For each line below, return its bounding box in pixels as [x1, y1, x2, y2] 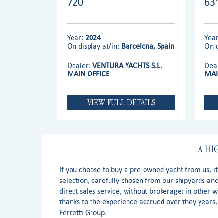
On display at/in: [67, 41, 122, 51]
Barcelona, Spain [121, 41, 175, 51]
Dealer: [67, 60, 93, 70]
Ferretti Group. [59, 207, 107, 217]
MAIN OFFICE [67, 69, 110, 78]
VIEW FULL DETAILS [87, 95, 156, 109]
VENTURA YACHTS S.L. [92, 60, 163, 70]
